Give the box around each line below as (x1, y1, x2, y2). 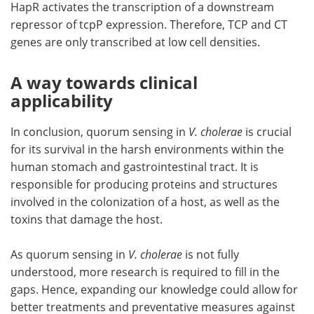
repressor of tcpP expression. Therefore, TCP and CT (11, 17, 287, 32)
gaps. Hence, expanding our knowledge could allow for (11, 282, 298, 297)
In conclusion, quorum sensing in (11, 124, 189, 139)
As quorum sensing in (11, 247, 128, 262)
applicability (11, 89, 113, 113)
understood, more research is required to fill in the (11, 264, 280, 280)
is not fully (182, 247, 239, 262)
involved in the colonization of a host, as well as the (11, 194, 280, 210)
